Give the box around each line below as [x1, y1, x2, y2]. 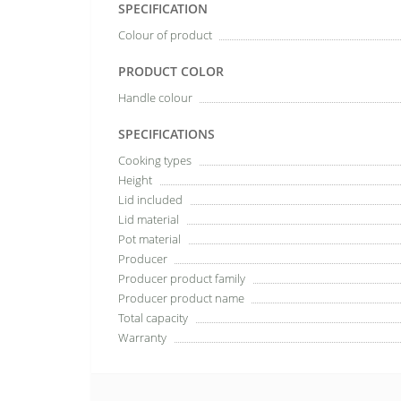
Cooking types [118, 152, 192, 168]
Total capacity [118, 310, 188, 326]
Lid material [118, 211, 179, 227]
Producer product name [118, 290, 244, 306]
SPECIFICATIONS [118, 125, 215, 142]
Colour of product [118, 27, 212, 43]
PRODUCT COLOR [118, 63, 224, 80]
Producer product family [118, 270, 245, 286]
